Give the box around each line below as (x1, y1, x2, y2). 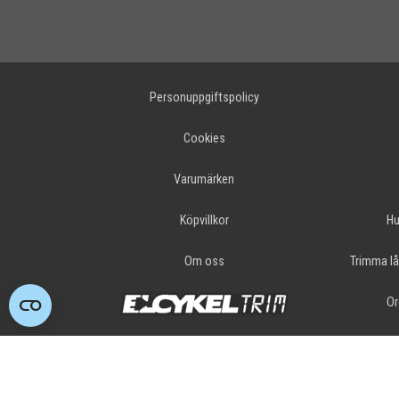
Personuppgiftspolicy (149, 90, 259, 105)
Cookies (183, 131, 225, 146)
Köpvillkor (179, 213, 229, 228)
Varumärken (174, 172, 235, 187)
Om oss (183, 254, 224, 269)
